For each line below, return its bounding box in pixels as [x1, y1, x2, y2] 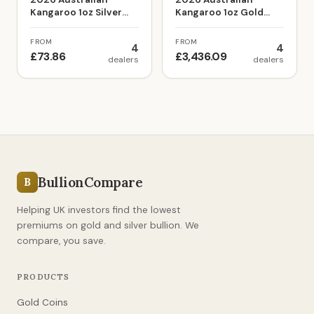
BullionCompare [38, 174, 143, 191]
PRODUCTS [17, 272, 70, 282]
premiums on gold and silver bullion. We [17, 219, 199, 231]
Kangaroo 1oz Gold [175, 6, 264, 18]
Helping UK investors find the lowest [17, 204, 181, 216]
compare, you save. [17, 235, 106, 247]
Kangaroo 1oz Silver [30, 6, 122, 18]
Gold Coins [17, 296, 68, 308]
